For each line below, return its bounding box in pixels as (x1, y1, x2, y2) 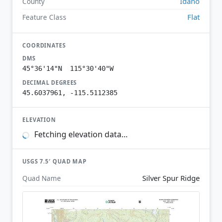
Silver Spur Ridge (142, 172, 200, 183)
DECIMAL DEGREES (22, 78, 77, 86)
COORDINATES (22, 41, 66, 49)
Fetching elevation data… (32, 129, 128, 140)
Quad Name (22, 173, 61, 183)
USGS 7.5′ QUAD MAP (22, 158, 87, 166)
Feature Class (22, 12, 66, 22)
